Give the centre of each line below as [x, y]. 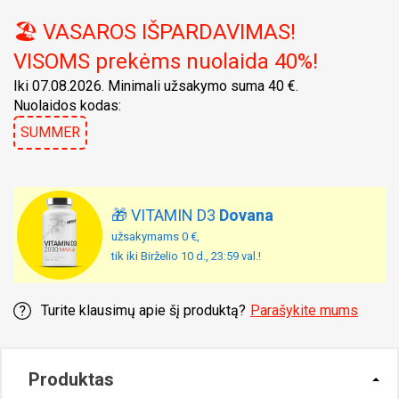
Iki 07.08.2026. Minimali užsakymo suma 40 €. [156, 86]
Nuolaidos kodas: [67, 106]
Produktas [71, 379]
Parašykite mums [304, 310]
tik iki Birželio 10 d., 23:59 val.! [186, 256]
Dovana [246, 215]
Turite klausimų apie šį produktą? [143, 310]
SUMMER [50, 132]
